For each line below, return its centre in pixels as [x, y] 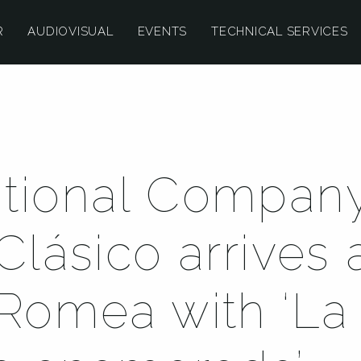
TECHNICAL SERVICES [280, 32]
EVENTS [162, 32]
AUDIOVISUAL [71, 32]
